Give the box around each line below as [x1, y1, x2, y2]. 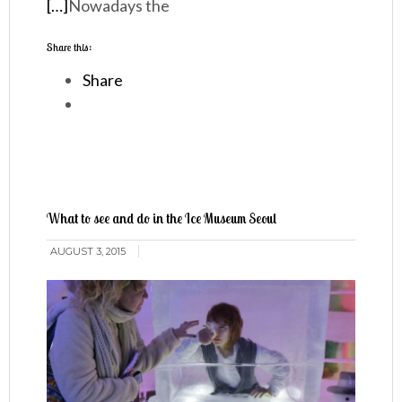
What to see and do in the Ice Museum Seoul [47, 210, 277, 228]
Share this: [47, 40, 92, 55]
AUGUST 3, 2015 [50, 245, 127, 258]
